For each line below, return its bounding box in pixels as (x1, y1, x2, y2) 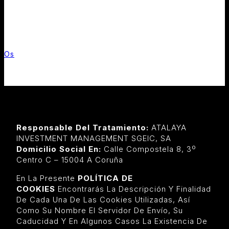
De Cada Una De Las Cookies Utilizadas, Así (16, 194, 190, 204)
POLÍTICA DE (78, 173, 133, 183)
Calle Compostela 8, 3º (104, 144, 196, 154)
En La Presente (16, 173, 78, 183)
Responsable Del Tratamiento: (16, 122, 149, 132)
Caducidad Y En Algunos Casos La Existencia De (16, 216, 208, 226)
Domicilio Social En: (16, 144, 104, 154)
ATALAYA (149, 122, 187, 132)
